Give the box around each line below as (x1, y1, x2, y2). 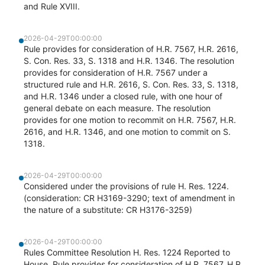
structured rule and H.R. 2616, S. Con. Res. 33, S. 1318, (24, 79, 238, 89)
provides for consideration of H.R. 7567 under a (24, 67, 208, 77)
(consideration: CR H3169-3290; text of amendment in (24, 193, 235, 203)
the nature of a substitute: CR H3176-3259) (24, 205, 192, 215)
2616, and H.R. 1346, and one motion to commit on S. (24, 127, 231, 137)
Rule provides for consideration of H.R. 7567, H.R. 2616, (24, 44, 238, 54)
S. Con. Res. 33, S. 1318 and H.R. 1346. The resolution (24, 56, 234, 66)
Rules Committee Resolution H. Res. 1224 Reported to (24, 247, 230, 257)
